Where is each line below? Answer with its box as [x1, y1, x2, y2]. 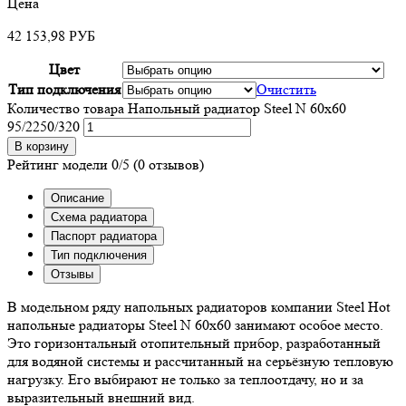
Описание [51, 190, 104, 205]
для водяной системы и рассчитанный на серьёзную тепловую [7, 352, 393, 370]
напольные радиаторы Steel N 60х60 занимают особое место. [7, 315, 383, 333]
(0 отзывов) [133, 155, 204, 173]
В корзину [14, 139, 69, 153]
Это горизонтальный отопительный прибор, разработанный [7, 333, 381, 352]
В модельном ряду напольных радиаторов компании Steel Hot [7, 297, 390, 315]
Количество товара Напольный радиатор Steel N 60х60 [7, 99, 346, 117]
